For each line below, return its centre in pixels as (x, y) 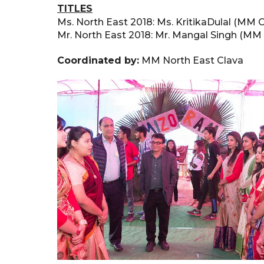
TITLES (75, 9)
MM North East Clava (191, 61)
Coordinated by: (98, 61)
